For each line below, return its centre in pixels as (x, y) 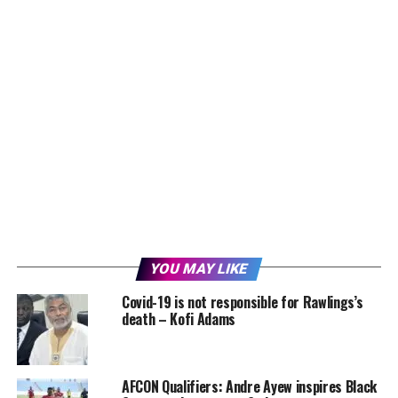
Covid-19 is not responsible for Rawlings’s (242, 302)
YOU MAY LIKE (199, 268)
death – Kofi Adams (179, 318)
